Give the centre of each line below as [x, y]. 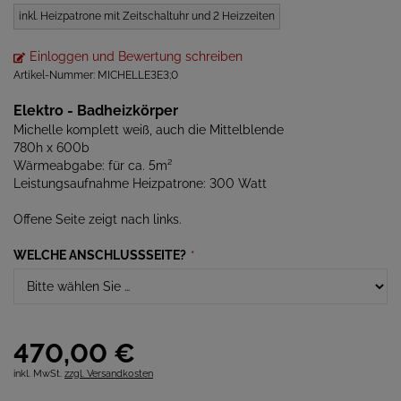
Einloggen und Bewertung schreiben [136, 56]
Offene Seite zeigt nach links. [98, 219]
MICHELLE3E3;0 [138, 75]
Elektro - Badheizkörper [96, 111]
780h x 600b [51, 148]
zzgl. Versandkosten [109, 374]
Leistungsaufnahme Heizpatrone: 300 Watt [140, 183]
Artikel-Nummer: [55, 75]
